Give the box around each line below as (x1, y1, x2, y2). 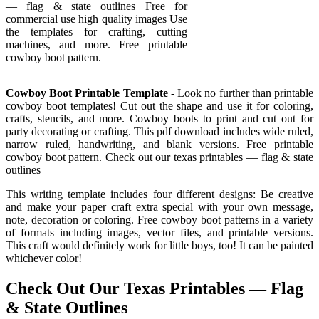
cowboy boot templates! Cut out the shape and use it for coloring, (6, 99, 313, 112)
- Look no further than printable (167, 86, 314, 99)
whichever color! (6, 251, 82, 264)
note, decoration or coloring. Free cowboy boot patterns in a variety (6, 213, 313, 226)
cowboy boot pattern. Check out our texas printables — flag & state (6, 150, 313, 163)
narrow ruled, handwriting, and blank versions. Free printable (6, 137, 313, 150)
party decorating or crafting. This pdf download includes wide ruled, (6, 125, 313, 137)
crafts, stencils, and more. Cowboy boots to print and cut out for (6, 112, 313, 125)
